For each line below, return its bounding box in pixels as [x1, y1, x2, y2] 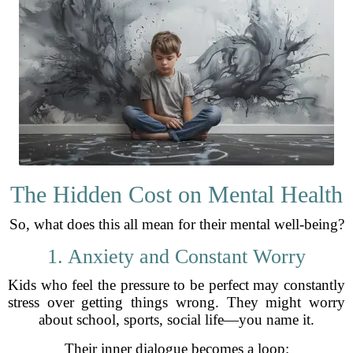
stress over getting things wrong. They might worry [8, 294, 345, 310]
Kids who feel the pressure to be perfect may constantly [8, 277, 345, 293]
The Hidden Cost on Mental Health [10, 181, 343, 207]
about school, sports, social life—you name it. [39, 311, 314, 328]
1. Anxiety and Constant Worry [47, 245, 306, 268]
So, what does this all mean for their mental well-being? [9, 216, 344, 232]
